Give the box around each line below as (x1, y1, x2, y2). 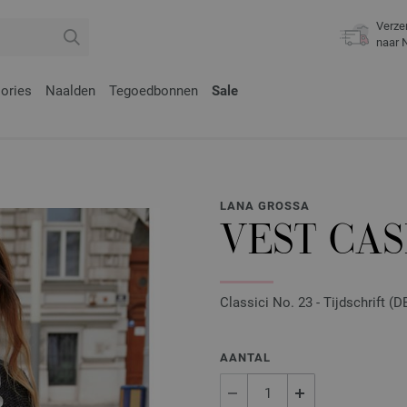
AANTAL (220, 351, 271, 365)
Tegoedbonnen (109, 83, 198, 99)
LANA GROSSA (220, 199, 310, 213)
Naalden (45, 83, 95, 99)
